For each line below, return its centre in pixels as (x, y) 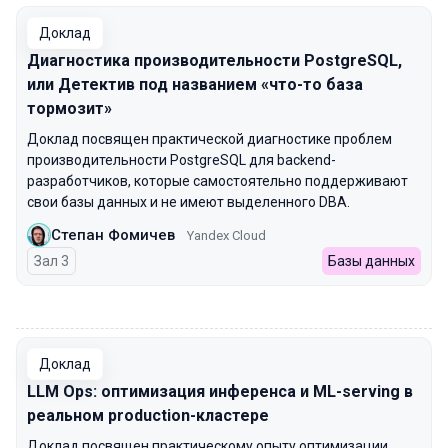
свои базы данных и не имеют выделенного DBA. (188, 202)
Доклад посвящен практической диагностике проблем (209, 139)
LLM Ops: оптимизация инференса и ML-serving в (220, 391)
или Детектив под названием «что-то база (195, 84)
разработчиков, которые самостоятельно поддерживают (217, 181)
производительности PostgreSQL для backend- (181, 160)
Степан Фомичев (113, 234)
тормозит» (69, 108)
